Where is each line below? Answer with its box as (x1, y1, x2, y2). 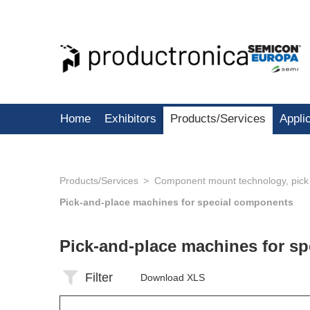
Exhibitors (104, 112, 156, 125)
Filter (85, 271, 113, 284)
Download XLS (140, 272, 205, 283)
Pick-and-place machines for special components (60, 197, 293, 208)
